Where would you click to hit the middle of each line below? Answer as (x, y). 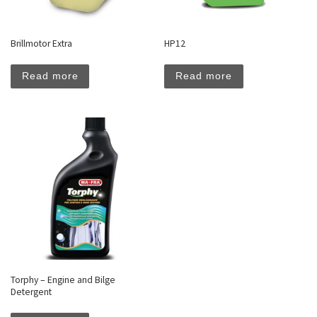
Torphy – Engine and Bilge (63, 280)
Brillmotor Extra (41, 44)
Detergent (31, 292)
